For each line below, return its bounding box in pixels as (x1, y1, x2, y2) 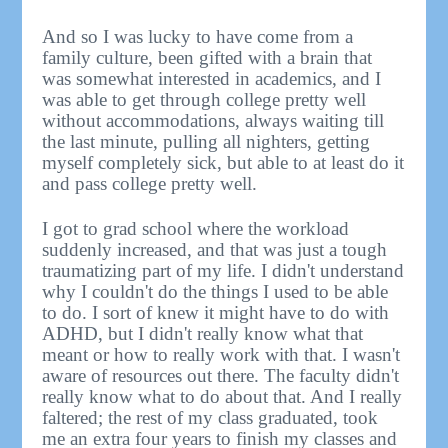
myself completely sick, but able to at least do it (42, 152, 405, 174)
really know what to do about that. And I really (42, 386, 403, 408)
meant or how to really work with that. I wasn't (42, 344, 401, 366)
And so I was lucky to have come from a (42, 26, 354, 48)
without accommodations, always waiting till (42, 110, 385, 132)
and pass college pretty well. (42, 173, 258, 195)
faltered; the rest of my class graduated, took (42, 407, 379, 429)
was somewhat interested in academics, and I (42, 68, 382, 90)
